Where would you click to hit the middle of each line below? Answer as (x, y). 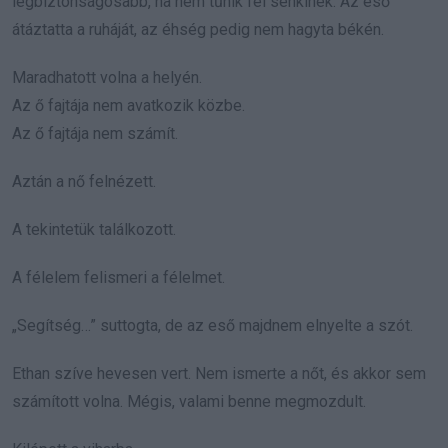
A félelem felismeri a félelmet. (118, 277)
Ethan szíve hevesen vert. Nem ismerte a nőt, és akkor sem (219, 373)
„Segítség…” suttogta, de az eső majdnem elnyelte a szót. (212, 325)
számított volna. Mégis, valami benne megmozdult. (189, 401)
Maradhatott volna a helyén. (107, 77)
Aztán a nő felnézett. (84, 181)
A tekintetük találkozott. (94, 229)
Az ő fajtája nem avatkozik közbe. (128, 105)
